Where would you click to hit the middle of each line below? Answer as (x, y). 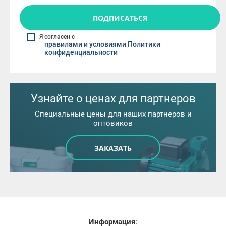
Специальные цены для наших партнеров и (113, 114)
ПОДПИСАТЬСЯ (120, 18)
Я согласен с (57, 37)
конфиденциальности (81, 53)
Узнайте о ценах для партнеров (113, 99)
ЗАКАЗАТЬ (113, 148)
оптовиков (113, 123)
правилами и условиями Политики (102, 45)
